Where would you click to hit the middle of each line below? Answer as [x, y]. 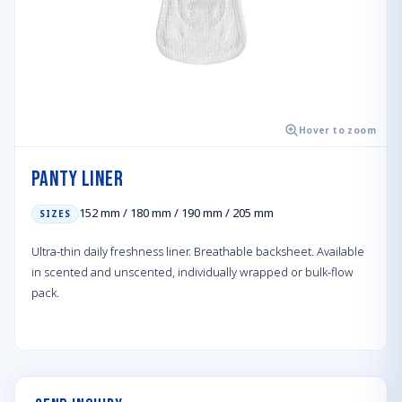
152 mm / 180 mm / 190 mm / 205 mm [176, 213]
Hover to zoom [337, 130]
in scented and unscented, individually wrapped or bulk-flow [192, 272]
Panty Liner [78, 179]
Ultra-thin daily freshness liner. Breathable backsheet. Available [198, 251]
